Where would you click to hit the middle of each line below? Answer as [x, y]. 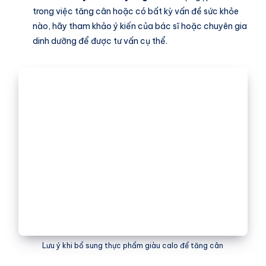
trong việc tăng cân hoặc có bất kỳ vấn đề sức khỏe [136, 11]
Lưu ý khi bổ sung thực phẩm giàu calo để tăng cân [133, 246]
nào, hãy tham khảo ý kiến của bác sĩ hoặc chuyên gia [140, 26]
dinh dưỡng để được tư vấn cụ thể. [100, 41]
